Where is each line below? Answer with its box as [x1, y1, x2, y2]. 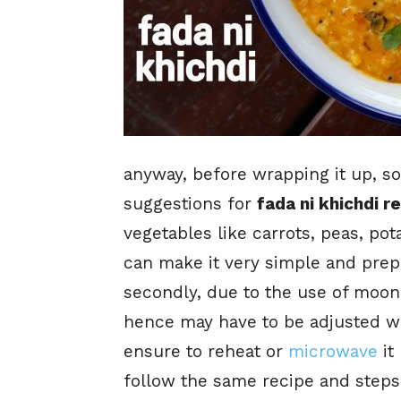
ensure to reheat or [124, 340, 288, 362]
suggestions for [124, 192, 257, 214]
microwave [288, 340, 378, 362]
